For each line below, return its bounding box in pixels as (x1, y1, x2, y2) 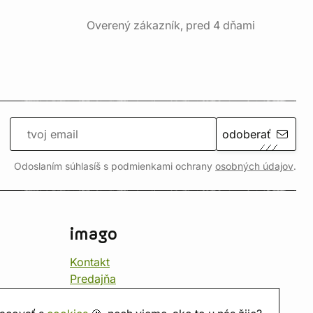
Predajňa (70, 272, 116, 286)
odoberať (222, 127, 272, 141)
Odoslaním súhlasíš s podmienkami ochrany (14, 161, 215, 172)
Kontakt (70, 255, 110, 269)
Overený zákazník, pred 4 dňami (87, 18, 255, 32)
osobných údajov (215, 161, 293, 172)
